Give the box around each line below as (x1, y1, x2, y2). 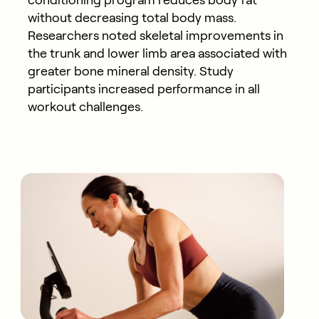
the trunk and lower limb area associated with (27, 46, 287, 61)
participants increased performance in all (27, 81, 260, 96)
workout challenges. (27, 99, 143, 114)
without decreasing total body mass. (27, 10, 236, 25)
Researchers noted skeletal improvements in (27, 28, 283, 43)
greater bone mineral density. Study (27, 63, 234, 78)
